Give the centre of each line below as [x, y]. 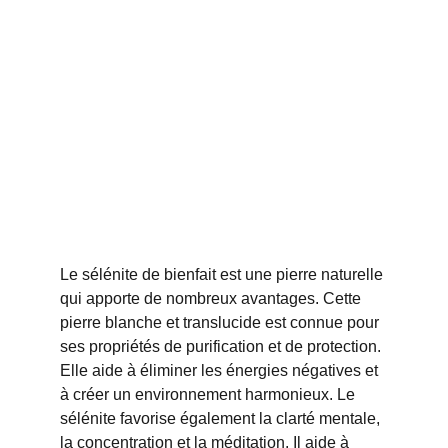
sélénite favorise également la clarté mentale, [222, 418]
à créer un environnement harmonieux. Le [209, 394]
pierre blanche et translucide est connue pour [221, 322]
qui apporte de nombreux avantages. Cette [212, 298]
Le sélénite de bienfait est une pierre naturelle [223, 274]
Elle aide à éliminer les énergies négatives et [221, 370]
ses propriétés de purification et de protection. [222, 346]
